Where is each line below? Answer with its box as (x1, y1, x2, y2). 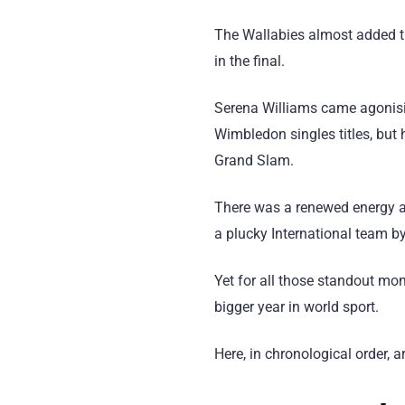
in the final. (214, 52, 285, 70)
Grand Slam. (214, 151, 294, 169)
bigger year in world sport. (214, 298, 379, 316)
